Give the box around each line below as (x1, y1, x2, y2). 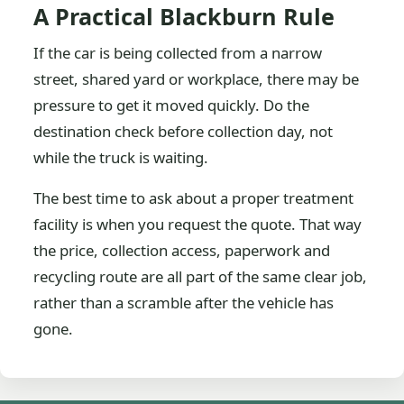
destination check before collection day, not (33, 120, 334, 142)
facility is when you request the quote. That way (33, 213, 363, 234)
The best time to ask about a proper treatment (33, 187, 354, 208)
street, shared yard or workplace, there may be (33, 68, 360, 89)
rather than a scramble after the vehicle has (33, 291, 335, 313)
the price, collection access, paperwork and (33, 239, 331, 261)
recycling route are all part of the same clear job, (33, 265, 368, 287)
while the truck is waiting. (33, 146, 209, 168)
